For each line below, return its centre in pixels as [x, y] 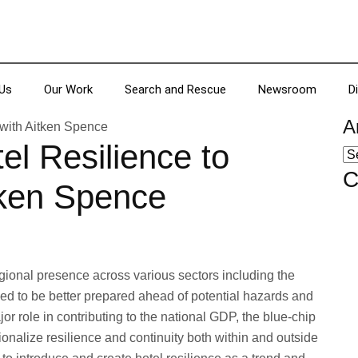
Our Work [69, 89]
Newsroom [288, 89]
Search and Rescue [176, 89]
